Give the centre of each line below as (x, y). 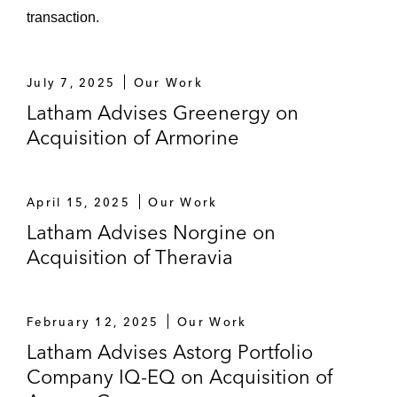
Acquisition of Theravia (130, 257)
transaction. (63, 17)
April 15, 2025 (78, 202)
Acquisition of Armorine (133, 137)
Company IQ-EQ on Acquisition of (179, 376)
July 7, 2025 (71, 82)
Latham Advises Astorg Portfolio (170, 351)
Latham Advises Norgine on (151, 232)
